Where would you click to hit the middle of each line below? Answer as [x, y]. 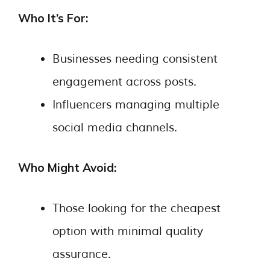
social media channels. [115, 127]
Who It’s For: [53, 18]
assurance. [82, 254]
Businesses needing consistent [135, 59]
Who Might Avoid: [67, 168]
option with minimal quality [128, 231]
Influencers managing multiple [136, 105]
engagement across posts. [124, 82]
